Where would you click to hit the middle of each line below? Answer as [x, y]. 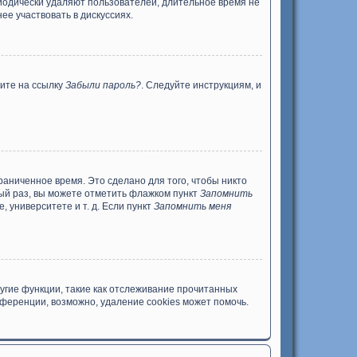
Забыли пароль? [103, 85]
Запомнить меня [192, 206]
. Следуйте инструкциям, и [201, 85]
